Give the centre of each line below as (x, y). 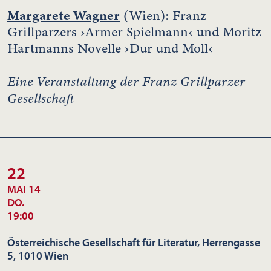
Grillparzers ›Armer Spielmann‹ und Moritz (134, 32)
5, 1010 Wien (38, 255)
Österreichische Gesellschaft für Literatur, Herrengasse (134, 242)
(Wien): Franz (163, 15)
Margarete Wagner (64, 15)
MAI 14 (24, 189)
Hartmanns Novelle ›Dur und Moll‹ (110, 48)
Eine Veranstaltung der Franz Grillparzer (126, 81)
